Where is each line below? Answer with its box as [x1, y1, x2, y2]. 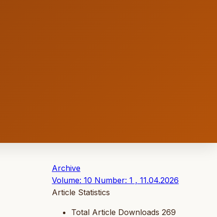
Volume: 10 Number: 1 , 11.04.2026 [52, 175, 179, 186]
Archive [52, 163, 80, 173]
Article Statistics [52, 187, 110, 198]
